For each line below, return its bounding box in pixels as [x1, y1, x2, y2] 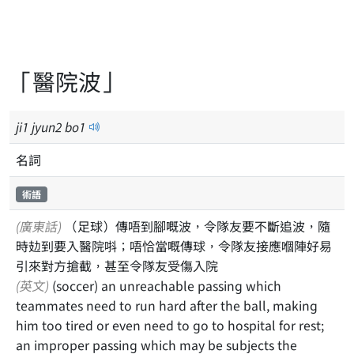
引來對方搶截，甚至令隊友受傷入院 [16, 256, 218, 275]
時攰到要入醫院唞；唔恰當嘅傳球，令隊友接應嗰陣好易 [16, 236, 332, 255]
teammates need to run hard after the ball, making [16, 296, 318, 314]
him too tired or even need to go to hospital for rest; [16, 315, 324, 334]
